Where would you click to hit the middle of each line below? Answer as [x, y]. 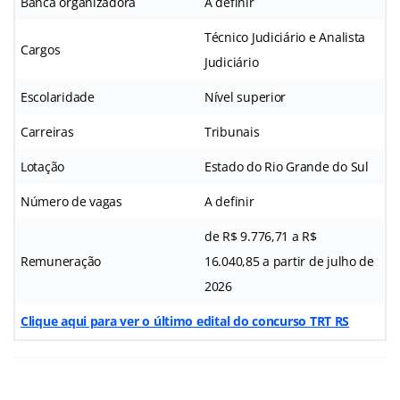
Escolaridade [58, 96]
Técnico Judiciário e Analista [285, 37]
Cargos [41, 49]
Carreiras [47, 131]
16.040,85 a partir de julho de [289, 261]
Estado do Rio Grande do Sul [287, 166]
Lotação [43, 166]
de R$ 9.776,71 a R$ [261, 236]
